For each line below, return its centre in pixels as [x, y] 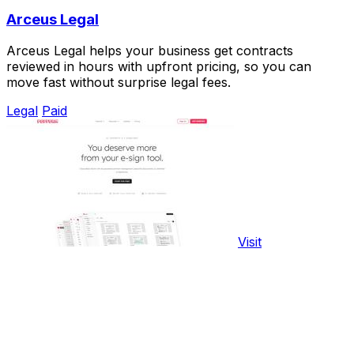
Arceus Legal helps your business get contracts [150, 51]
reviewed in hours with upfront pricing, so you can [159, 67]
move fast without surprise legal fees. [119, 83]
